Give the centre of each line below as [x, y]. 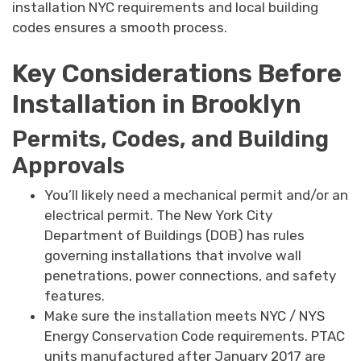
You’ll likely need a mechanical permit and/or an [196, 195]
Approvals [68, 166]
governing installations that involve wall [173, 256]
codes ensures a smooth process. [120, 27]
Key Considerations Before [177, 74]
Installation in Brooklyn [157, 104]
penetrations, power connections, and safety [190, 276]
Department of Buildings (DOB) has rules [174, 236]
